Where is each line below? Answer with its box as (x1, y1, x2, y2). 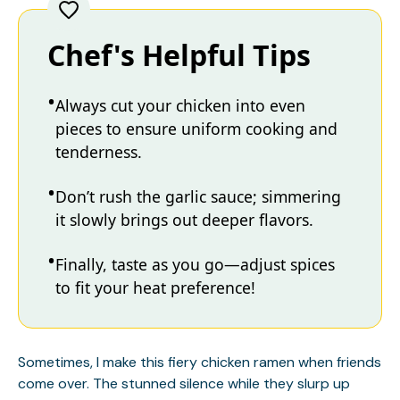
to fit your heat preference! (55, 277, 255, 299)
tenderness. (55, 141, 142, 163)
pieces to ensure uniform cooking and (55, 118, 337, 140)
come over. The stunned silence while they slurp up (18, 373, 350, 393)
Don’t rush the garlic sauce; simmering (55, 186, 341, 208)
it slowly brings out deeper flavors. (55, 209, 313, 231)
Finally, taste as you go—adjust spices (55, 254, 335, 276)
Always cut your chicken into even (55, 95, 305, 117)
